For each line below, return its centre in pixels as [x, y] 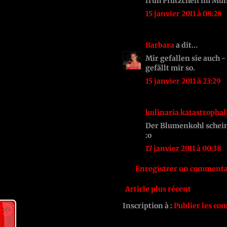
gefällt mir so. [170, 68]
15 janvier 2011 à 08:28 [184, 13]
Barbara [160, 45]
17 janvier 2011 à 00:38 [183, 148]
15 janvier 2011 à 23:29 [183, 81]
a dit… [186, 45]
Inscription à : [148, 205]
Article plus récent [158, 189]
